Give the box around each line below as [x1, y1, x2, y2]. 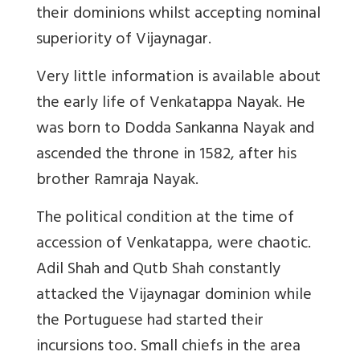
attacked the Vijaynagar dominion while [36, 281, 312, 312]
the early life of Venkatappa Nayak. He [36, 89, 305, 120]
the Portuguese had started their [36, 307, 264, 337]
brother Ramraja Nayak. [36, 166, 198, 197]
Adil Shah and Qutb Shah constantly [36, 256, 280, 286]
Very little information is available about [36, 63, 321, 94]
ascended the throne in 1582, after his [36, 141, 297, 171]
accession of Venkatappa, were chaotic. [36, 230, 311, 260]
